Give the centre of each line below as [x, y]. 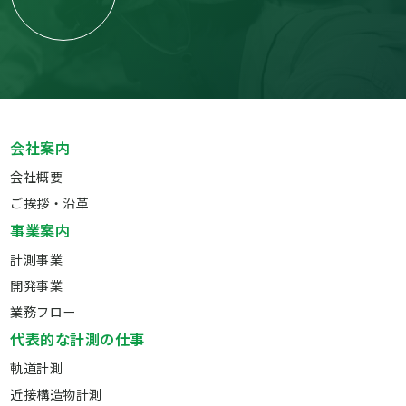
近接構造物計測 [56, 394]
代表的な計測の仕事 [77, 339]
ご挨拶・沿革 [50, 203]
